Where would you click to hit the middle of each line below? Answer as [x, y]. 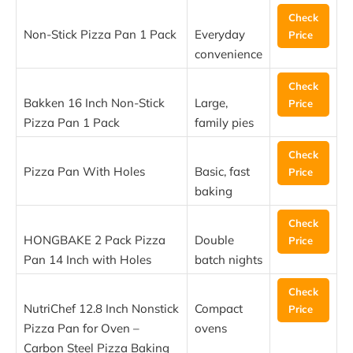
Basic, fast [222, 172]
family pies [224, 123]
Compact [219, 309]
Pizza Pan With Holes [84, 172]
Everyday [220, 35]
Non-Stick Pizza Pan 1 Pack [100, 35]
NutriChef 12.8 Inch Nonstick [101, 309]
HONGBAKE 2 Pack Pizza [95, 240]
